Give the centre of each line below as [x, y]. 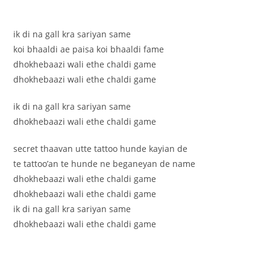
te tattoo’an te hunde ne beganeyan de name [105, 163]
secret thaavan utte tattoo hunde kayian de [101, 148]
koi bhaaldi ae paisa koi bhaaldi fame [89, 49]
